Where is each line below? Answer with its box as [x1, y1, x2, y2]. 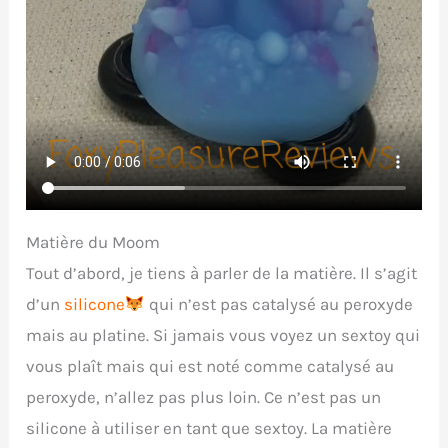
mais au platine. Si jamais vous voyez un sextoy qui [26, 324, 421, 345]
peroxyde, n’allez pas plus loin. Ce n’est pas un [26, 386, 382, 407]
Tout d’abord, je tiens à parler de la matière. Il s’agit [26, 262, 418, 283]
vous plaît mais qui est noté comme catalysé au [26, 355, 395, 376]
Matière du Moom [26, 231, 161, 252]
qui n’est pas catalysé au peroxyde [144, 293, 413, 314]
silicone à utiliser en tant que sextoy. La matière [26, 417, 393, 438]
